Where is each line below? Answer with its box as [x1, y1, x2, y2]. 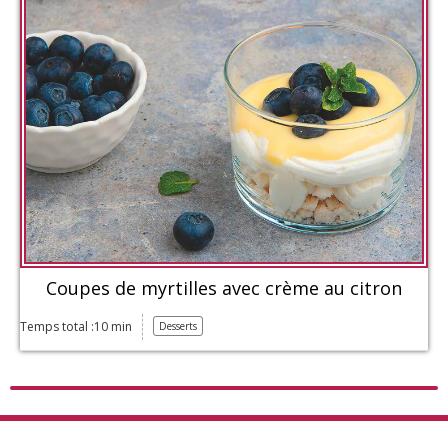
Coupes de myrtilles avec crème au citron [46, 275, 402, 300]
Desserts [159, 318, 197, 333]
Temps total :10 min [20, 317, 132, 335]
